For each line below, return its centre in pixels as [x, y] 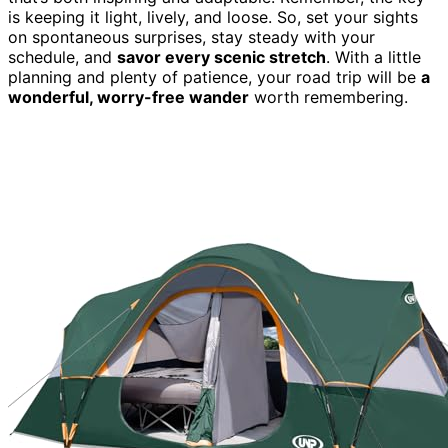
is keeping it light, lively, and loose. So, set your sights [213, 16]
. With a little [373, 56]
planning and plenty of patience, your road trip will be [214, 76]
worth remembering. [328, 96]
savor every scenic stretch [221, 56]
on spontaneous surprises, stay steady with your [191, 36]
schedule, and [62, 56]
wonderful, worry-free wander [128, 96]
